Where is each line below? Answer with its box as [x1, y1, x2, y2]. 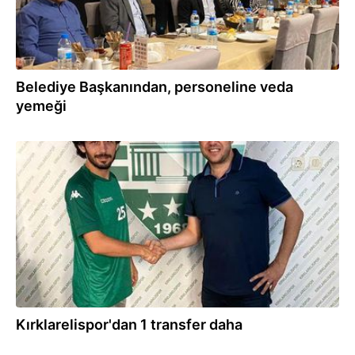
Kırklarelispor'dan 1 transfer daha [16, 316, 242, 333]
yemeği [16, 97, 67, 114]
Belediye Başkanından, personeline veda [16, 78, 293, 95]
